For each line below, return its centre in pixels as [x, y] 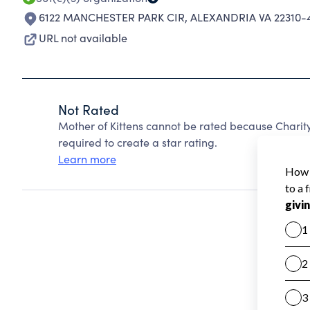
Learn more [87, 159]
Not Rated [89, 109]
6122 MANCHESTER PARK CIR [112, 17]
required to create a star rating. [138, 142]
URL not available [83, 38]
